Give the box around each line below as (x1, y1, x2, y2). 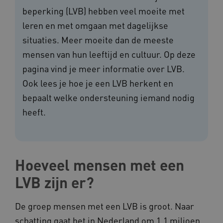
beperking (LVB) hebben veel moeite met (22, 5, 185, 17)
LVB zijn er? (15, 173, 94, 192)
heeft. (22, 106, 46, 118)
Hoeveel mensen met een (15, 155, 184, 175)
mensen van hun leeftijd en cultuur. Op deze (22, 48, 196, 60)
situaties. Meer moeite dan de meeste (22, 34, 174, 46)
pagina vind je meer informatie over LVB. (22, 63, 185, 75)
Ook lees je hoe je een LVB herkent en (22, 77, 173, 89)
